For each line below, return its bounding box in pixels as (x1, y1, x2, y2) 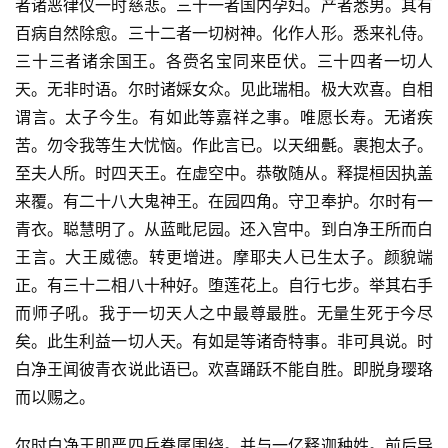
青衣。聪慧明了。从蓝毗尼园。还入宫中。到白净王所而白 (15, 219, 433, 240)
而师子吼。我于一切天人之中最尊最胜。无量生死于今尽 (15, 303, 433, 324)
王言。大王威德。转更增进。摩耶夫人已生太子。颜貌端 (15, 247, 433, 268)
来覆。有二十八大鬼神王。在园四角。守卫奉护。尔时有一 (15, 191, 433, 212)
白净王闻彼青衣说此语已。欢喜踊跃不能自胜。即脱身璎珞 (15, 359, 433, 380)
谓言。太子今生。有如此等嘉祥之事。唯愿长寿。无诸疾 (15, 107, 433, 128)
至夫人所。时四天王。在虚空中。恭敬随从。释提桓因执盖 (15, 163, 433, 184)
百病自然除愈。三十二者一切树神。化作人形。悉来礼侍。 (15, 23, 433, 44)
